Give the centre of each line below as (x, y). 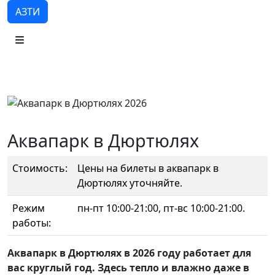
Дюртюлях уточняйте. (130, 183)
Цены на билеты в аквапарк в (148, 168)
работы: (32, 223)
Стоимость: (40, 168)
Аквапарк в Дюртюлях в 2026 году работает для (129, 253)
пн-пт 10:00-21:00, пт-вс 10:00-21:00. (161, 208)
